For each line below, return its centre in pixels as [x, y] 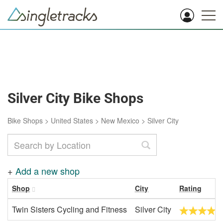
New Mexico [120, 120]
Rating [190, 188]
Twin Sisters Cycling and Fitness [69, 209]
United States [72, 120]
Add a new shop [48, 171]
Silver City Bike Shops [75, 98]
